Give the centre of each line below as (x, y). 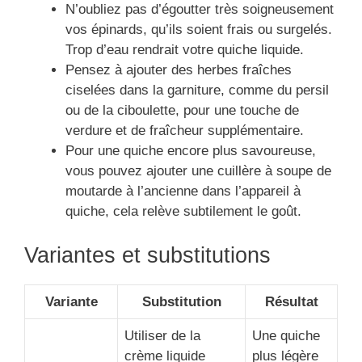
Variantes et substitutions (147, 255)
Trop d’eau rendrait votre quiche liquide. (185, 50)
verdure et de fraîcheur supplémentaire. (185, 131)
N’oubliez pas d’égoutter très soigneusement (200, 10)
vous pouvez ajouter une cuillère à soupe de (198, 171)
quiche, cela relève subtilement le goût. (183, 212)
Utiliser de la (162, 335)
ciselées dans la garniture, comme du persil (197, 90)
